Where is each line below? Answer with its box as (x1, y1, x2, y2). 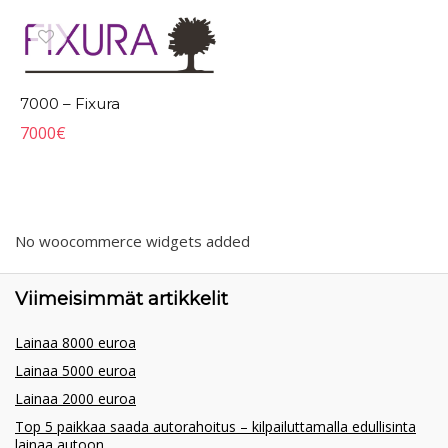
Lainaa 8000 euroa (15, 333, 136, 353)
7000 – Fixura (20, 94, 121, 114)
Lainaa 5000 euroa (15, 361, 136, 381)
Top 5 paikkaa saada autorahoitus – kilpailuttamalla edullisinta (15, 417, 416, 437)
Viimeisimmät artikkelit (15, 288, 228, 311)
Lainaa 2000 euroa (15, 389, 136, 409)
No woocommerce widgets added (15, 231, 250, 252)
